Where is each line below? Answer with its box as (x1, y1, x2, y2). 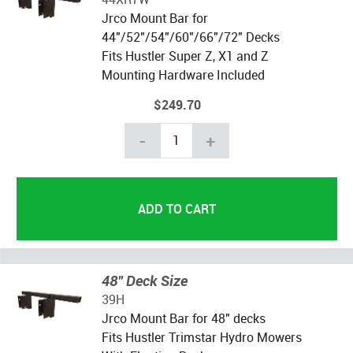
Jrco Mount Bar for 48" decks (101, 309, 266, 327)
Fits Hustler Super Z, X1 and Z (101, 46, 269, 65)
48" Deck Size (101, 270, 188, 290)
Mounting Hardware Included (101, 65, 265, 84)
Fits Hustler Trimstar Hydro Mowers (101, 328, 302, 346)
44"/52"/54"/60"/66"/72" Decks (101, 28, 280, 46)
